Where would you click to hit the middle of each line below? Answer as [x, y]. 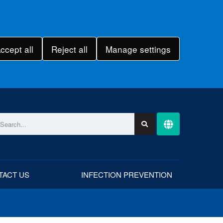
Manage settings [138, 49]
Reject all [69, 49]
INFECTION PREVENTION [126, 174]
